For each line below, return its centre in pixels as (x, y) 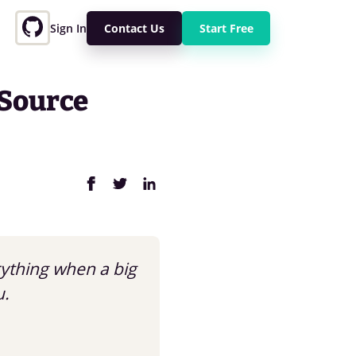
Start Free (226, 28)
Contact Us (134, 28)
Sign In (68, 28)
